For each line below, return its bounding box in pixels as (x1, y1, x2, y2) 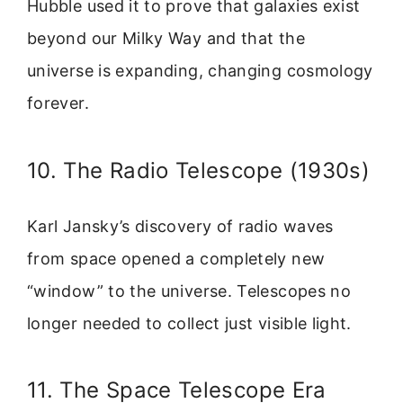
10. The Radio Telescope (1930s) (27, 157, 371, 184)
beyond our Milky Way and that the (27, 29, 305, 49)
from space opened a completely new (27, 248, 326, 268)
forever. (27, 94, 89, 113)
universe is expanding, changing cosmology (27, 61, 373, 81)
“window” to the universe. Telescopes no (27, 281, 352, 300)
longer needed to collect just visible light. (27, 313, 352, 333)
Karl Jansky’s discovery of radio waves (27, 216, 334, 236)
